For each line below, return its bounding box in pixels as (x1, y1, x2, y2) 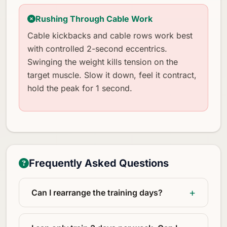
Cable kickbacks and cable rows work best (27, 30, 193, 41)
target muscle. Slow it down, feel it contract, (27, 69, 197, 80)
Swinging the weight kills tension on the (27, 56, 178, 67)
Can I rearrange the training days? (31, 187, 163, 198)
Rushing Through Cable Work (35, 13, 153, 24)
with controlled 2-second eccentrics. (27, 43, 167, 54)
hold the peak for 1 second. (27, 83, 132, 93)
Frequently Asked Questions (29, 157, 169, 169)
